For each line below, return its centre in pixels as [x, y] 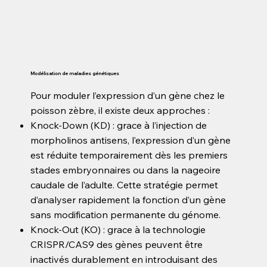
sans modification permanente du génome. [126, 214]
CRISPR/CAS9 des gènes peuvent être [117, 244]
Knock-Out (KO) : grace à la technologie [118, 229]
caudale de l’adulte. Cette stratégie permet [125, 184]
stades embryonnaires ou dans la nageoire [126, 170]
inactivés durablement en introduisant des [124, 259]
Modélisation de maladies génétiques [75, 73]
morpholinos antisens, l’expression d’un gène [131, 140]
